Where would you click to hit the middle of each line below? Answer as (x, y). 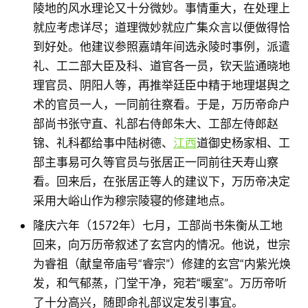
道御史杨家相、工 (243, 142)
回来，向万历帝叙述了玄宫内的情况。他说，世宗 (161, 244)
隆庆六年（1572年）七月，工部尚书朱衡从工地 (157, 225)
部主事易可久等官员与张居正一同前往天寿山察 (155, 162)
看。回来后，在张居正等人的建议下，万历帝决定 (161, 181)
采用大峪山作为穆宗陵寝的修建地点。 (132, 200)
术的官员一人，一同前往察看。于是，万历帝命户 (161, 104)
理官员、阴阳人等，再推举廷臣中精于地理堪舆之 (161, 85)
